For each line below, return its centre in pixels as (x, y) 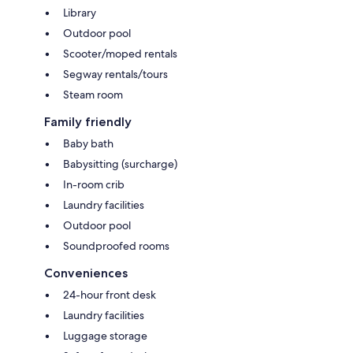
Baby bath (88, 143)
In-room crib (94, 184)
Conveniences (86, 273)
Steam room (93, 94)
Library (80, 12)
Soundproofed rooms (116, 245)
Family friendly (88, 121)
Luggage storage (105, 335)
